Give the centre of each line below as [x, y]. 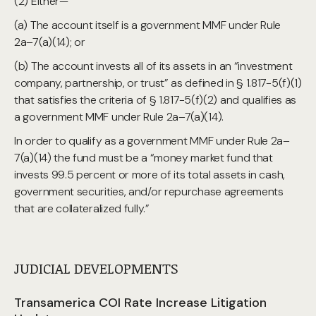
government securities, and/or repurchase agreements [149, 192]
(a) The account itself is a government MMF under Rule [148, 25]
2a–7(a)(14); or [50, 42]
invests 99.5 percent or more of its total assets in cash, [150, 175]
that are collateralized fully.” [82, 208]
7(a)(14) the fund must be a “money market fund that [144, 158]
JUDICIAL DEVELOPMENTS [96, 268]
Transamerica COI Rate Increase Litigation [140, 303]
